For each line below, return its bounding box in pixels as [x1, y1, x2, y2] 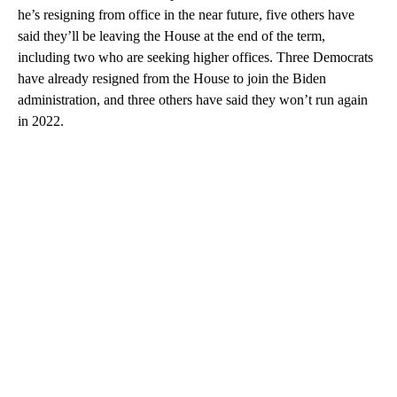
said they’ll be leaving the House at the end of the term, [18, 27, 325, 43]
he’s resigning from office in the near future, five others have [18, 6, 354, 22]
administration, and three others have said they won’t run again [18, 91, 368, 107]
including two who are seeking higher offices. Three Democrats [18, 49, 373, 65]
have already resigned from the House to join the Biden [18, 70, 326, 86]
